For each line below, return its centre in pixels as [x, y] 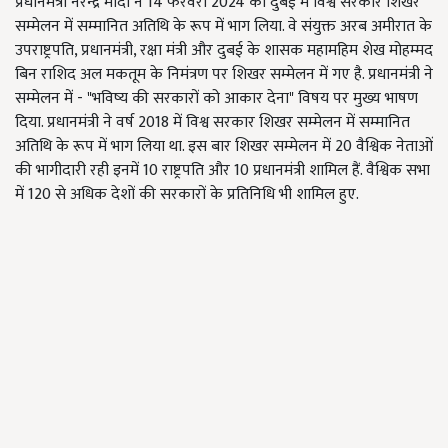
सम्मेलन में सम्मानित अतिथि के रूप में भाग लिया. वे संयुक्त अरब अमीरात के [223, 27]
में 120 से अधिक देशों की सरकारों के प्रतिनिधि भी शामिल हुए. [187, 195]
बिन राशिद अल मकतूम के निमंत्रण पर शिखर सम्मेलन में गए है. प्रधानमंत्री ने [224, 75]
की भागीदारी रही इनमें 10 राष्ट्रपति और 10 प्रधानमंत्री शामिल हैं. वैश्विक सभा [222, 171]
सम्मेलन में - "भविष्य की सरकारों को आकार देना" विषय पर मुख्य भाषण [216, 99]
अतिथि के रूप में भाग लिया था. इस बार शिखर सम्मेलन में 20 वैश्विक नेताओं [224, 147]
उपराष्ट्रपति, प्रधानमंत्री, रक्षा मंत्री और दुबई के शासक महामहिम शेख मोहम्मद [224, 51]
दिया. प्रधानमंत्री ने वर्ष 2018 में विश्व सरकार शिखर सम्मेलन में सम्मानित [212, 123]
